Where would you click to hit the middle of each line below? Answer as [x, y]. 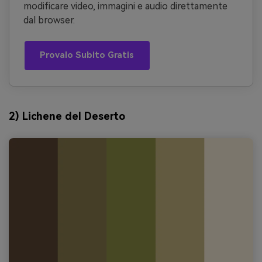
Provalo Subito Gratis [87, 55]
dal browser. [49, 20]
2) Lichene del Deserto [67, 116]
